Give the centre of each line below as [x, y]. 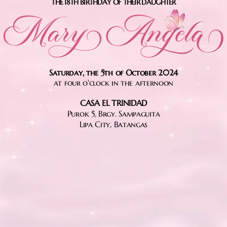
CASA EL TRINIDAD [113, 103]
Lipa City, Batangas [113, 124]
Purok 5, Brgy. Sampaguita [113, 114]
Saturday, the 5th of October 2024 [113, 73]
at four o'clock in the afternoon [113, 83]
